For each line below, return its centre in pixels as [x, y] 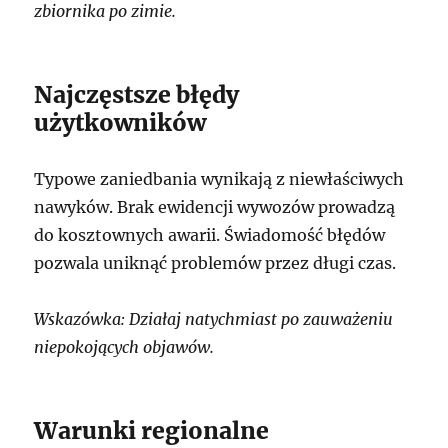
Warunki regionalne [152, 430]
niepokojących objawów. [124, 346]
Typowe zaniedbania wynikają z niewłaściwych [219, 178]
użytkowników [120, 122]
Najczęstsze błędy [137, 94]
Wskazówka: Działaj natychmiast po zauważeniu [214, 318]
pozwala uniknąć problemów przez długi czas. [215, 262]
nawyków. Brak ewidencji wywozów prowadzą [215, 206]
